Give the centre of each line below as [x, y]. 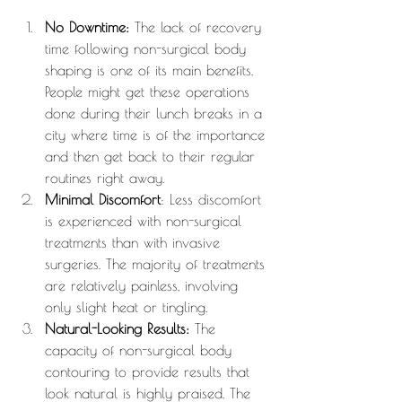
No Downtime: [87, 27]
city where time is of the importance [157, 135]
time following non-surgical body [148, 49]
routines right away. [105, 178]
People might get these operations [150, 92]
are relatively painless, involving [144, 286]
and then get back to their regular [153, 157]
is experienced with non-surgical [146, 221]
